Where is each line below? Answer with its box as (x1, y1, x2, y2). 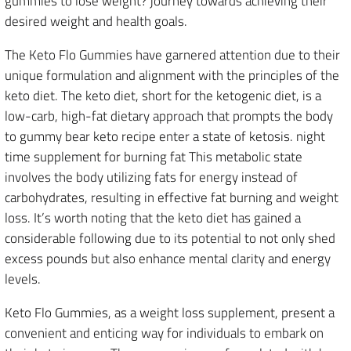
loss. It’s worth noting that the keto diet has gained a (5, 208, 301, 228)
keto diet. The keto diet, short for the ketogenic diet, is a (5, 85, 321, 106)
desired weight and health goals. (5, 11, 187, 31)
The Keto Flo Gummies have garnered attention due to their (5, 45, 340, 65)
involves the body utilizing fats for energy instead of (5, 167, 298, 187)
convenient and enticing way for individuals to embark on (5, 323, 324, 343)
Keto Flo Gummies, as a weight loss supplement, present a (5, 302, 335, 323)
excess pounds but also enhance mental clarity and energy (5, 248, 331, 269)
